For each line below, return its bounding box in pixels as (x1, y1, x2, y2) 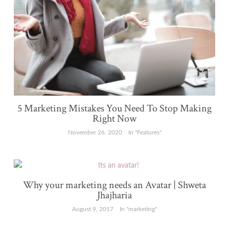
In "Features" (128, 129, 162, 135)
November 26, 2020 (67, 129, 122, 135)
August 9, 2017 (72, 205, 113, 212)
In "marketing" (120, 205, 157, 212)
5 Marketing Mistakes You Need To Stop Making (17, 101, 212, 115)
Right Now (93, 111, 136, 125)
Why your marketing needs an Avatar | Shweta (23, 178, 206, 192)
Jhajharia (97, 188, 132, 202)
